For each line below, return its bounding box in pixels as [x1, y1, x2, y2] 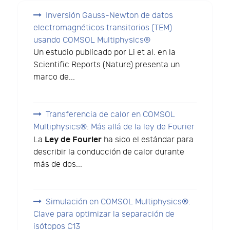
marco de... [33, 72, 75, 83]
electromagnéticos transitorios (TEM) [33, 23, 172, 33]
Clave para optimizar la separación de [33, 209, 175, 219]
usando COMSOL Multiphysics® [33, 35, 151, 46]
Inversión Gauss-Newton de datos [46, 11, 174, 21]
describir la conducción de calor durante [33, 147, 185, 158]
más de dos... [33, 160, 83, 170]
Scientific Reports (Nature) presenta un [33, 60, 180, 70]
